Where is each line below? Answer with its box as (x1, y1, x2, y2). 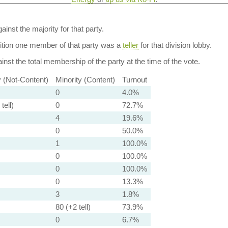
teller (122, 41, 138, 49)
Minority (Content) (55, 75, 115, 84)
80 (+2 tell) (55, 203, 91, 211)
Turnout (122, 75, 147, 84)
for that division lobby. (138, 41, 212, 49)
